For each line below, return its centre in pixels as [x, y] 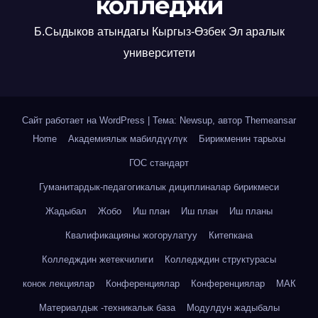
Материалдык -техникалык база [107, 308]
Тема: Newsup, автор [199, 120]
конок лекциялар [58, 284]
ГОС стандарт [159, 163]
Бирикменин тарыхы [242, 139]
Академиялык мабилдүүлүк [128, 139]
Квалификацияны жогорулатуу [131, 235]
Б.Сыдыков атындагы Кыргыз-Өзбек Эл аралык [159, 32]
